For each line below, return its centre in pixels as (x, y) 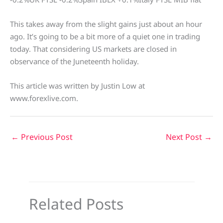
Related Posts (76, 204)
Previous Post (46, 137)
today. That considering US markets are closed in (93, 49)
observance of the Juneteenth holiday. (74, 61)
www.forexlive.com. (44, 98)
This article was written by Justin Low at (77, 86)
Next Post (185, 137)
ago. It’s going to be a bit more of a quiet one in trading (105, 37)
